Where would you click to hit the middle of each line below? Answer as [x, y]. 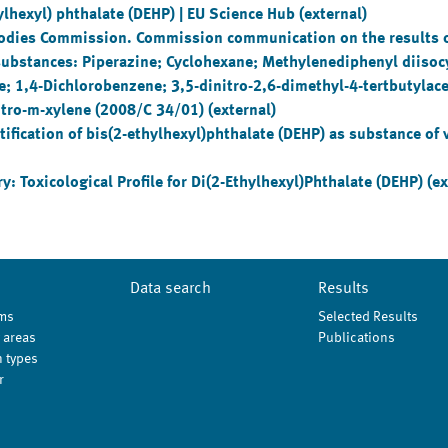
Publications [356, 338]
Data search [171, 289]
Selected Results [367, 317]
